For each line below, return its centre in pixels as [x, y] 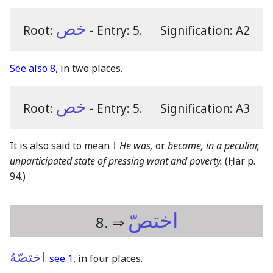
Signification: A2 [205, 30]
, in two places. [89, 68]
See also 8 [33, 68]
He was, [136, 146]
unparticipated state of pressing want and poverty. [116, 161]
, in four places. [108, 259]
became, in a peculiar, [214, 146]
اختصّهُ [27, 258]
